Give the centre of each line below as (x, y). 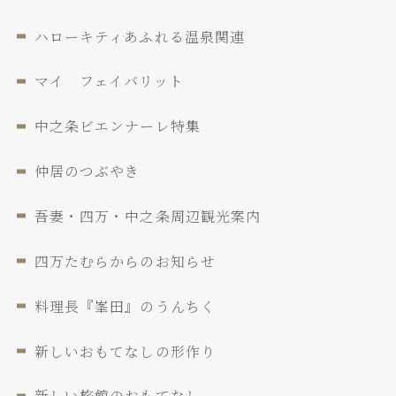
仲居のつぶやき (88, 171)
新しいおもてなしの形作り (125, 351)
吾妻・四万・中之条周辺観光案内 (148, 216)
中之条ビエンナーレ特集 (118, 126)
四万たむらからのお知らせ (125, 261)
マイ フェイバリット (109, 81)
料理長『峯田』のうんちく (125, 306)
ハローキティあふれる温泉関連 (140, 36)
